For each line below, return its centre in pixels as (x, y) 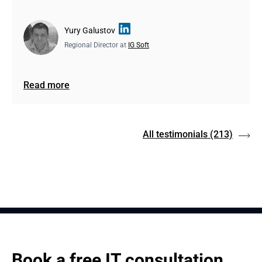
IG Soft (139, 45)
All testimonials (175, 134)
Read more (46, 85)
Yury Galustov (90, 30)
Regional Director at (96, 45)
